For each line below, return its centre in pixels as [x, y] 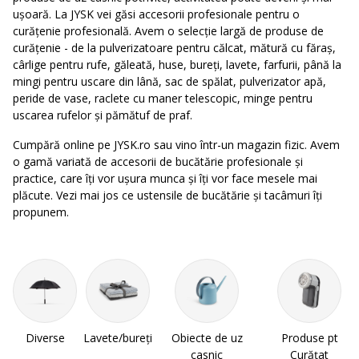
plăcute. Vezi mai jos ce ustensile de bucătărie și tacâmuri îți [167, 195]
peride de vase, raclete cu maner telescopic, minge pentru [163, 98]
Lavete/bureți [118, 338]
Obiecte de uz [207, 338]
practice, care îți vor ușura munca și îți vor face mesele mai [165, 178]
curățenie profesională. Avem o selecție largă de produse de [168, 31]
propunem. [41, 212]
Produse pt [309, 338]
